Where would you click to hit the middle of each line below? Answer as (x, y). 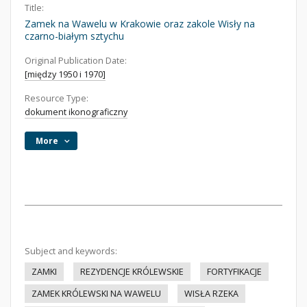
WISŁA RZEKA (211, 294)
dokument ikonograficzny (76, 112)
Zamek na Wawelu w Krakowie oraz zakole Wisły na (140, 24)
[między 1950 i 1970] (65, 74)
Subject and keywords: (71, 251)
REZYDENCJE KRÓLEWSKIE (132, 272)
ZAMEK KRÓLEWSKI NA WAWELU (96, 294)
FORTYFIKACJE (234, 272)
